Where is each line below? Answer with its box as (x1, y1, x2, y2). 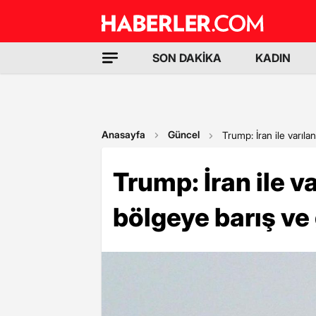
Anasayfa (102, 128, 145, 140)
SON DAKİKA (152, 51, 221, 65)
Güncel (168, 128, 200, 140)
